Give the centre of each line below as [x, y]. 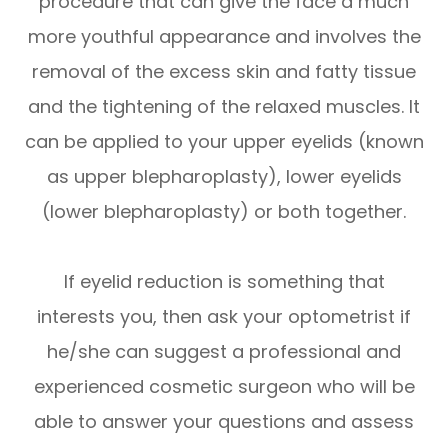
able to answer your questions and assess [224, 421]
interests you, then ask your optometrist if [224, 316]
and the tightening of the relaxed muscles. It [224, 106]
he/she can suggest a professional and [224, 351]
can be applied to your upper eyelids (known [224, 141]
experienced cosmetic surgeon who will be [224, 386]
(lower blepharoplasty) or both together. [224, 211]
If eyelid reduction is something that [224, 281]
